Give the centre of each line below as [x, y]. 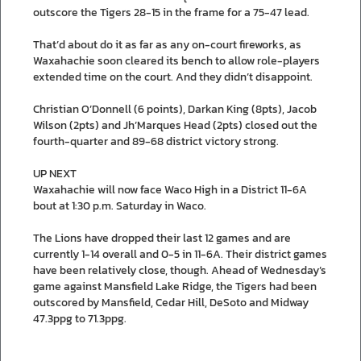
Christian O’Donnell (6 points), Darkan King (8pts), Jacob [175, 109]
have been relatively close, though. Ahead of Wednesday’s [180, 270]
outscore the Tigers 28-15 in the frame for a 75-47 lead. [171, 12]
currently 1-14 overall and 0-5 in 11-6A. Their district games [180, 254]
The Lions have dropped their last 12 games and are [162, 238]
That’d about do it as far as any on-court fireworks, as [167, 44]
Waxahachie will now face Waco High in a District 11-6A [170, 189]
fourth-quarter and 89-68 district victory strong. [156, 141]
